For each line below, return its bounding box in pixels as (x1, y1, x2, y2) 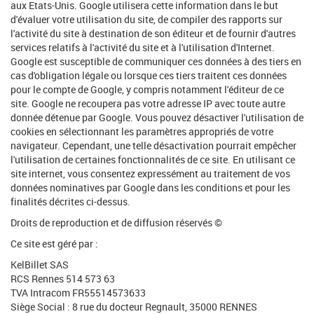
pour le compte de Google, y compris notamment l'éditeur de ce (11, 83, 284, 96)
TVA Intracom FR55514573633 (11, 286, 146, 299)
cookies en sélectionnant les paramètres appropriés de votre (11, 125, 273, 138)
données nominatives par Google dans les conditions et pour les (11, 181, 290, 194)
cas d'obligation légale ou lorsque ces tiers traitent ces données (11, 69, 287, 82)
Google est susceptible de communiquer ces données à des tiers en (11, 55, 301, 68)
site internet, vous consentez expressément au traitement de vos (11, 167, 290, 180)
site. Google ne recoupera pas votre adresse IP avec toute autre (11, 97, 285, 110)
